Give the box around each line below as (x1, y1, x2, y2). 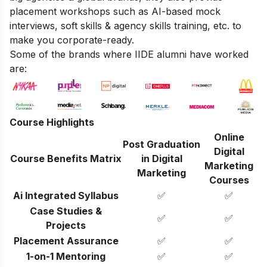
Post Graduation (123, 138, 200, 150)
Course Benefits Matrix (10, 152, 122, 164)
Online (213, 131, 244, 143)
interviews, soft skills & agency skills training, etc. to (10, 20, 241, 32)
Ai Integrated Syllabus (13, 189, 119, 201)
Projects (46, 219, 86, 231)
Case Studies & (30, 204, 102, 217)
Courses (209, 173, 249, 186)
